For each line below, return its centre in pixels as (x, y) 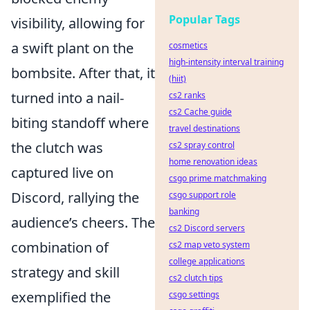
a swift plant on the (72, 48)
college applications (207, 261)
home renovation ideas (213, 162)
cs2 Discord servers (207, 228)
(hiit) (177, 79)
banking (184, 211)
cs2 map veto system (209, 245)
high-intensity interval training (226, 62)
